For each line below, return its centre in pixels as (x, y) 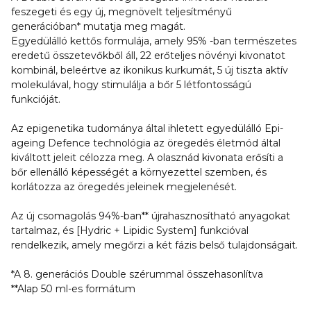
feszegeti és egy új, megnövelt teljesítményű (121, 12)
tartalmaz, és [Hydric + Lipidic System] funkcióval (130, 230)
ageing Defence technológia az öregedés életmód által (146, 143)
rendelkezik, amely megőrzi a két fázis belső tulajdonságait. (154, 245)
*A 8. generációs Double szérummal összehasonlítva (137, 274)
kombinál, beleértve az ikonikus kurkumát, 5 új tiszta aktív (150, 70)
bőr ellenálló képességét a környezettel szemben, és (139, 172)
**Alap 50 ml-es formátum (73, 289)
